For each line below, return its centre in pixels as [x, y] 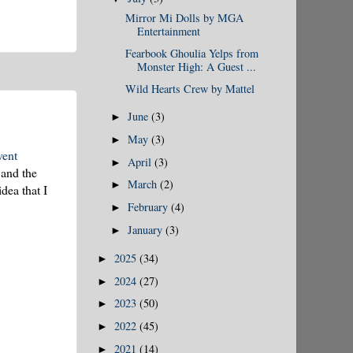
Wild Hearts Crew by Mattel [190, 88]
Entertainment [168, 32]
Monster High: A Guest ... [196, 67]
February [150, 207]
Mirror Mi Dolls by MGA [184, 18]
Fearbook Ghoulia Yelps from [191, 54]
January [147, 229]
